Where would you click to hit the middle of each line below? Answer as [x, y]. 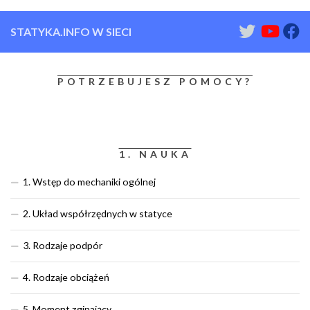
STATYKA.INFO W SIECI [71, 32]
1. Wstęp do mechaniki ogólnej [89, 182]
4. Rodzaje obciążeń [66, 277]
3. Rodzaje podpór [63, 246]
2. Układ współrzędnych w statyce [98, 214]
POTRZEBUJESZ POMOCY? [155, 82]
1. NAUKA [155, 154]
